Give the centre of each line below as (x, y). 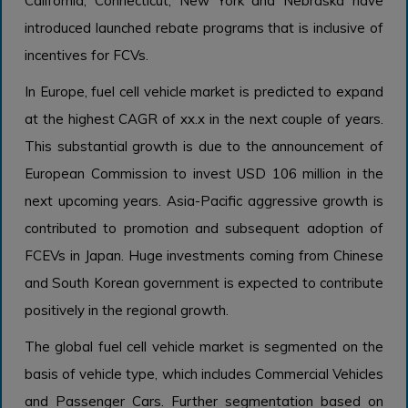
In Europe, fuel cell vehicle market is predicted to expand (204, 92)
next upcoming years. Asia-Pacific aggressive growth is (204, 201)
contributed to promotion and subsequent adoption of (204, 229)
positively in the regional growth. (127, 311)
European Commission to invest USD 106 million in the (204, 174)
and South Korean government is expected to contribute (204, 283)
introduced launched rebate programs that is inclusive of (204, 28)
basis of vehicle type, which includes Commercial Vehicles (204, 374)
